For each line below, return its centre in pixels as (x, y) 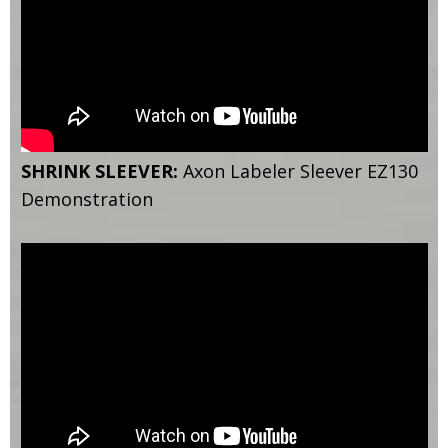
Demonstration (86, 199)
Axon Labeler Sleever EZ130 (300, 171)
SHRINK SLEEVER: (101, 171)
